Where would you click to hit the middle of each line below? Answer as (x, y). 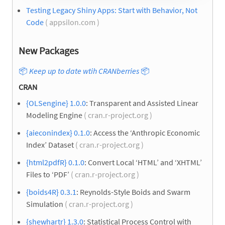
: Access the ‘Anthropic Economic (145, 132)
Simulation (45, 204)
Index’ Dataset (50, 144)
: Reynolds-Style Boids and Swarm (133, 192)
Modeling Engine (54, 115)
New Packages (48, 50)
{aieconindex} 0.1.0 (58, 132)
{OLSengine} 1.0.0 (56, 103)
